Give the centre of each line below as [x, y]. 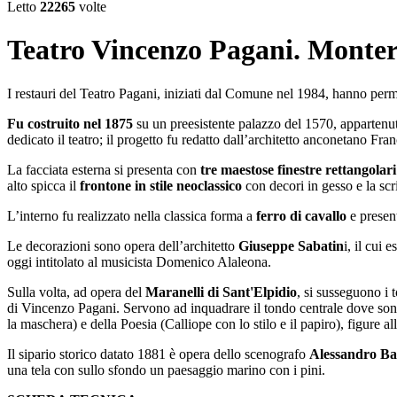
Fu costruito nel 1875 [70, 123]
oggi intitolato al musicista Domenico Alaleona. [139, 261]
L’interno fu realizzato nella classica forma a [132, 215]
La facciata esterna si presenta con [104, 169]
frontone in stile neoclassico [161, 185]
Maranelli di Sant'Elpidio [221, 292]
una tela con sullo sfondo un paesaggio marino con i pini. [166, 370]
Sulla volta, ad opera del [76, 292]
